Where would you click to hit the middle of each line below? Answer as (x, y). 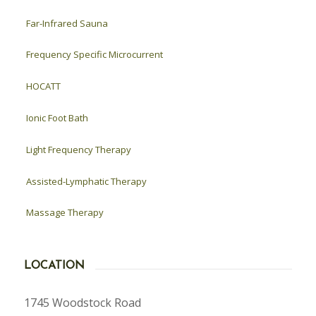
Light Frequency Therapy (78, 149)
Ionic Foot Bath (57, 117)
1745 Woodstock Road (82, 303)
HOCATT (43, 86)
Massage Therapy (65, 213)
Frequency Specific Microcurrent (94, 55)
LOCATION (54, 266)
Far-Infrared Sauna (67, 23)
